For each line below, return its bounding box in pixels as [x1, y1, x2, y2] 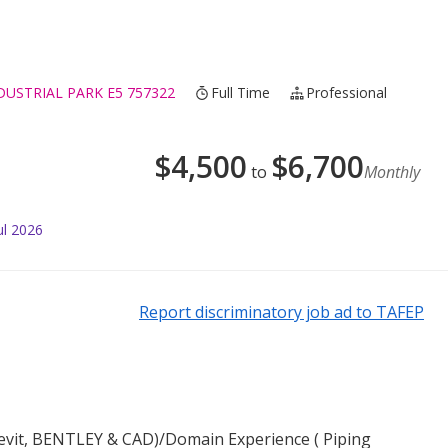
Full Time [211, 83, 271, 103]
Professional [306, 83, 388, 103]
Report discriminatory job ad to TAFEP [139, 301, 424, 324]
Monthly [364, 161, 420, 184]
